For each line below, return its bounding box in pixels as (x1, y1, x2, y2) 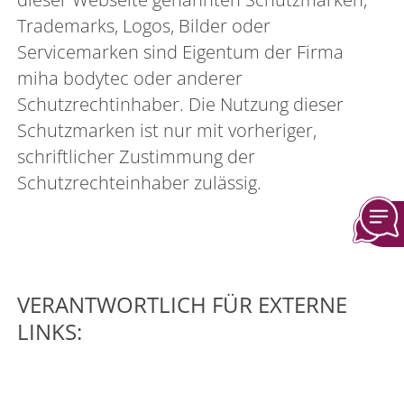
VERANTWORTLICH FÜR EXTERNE (17, 289, 348, 319)
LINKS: (17, 317, 83, 346)
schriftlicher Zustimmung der (17, 143, 256, 169)
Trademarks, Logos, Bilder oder (17, 13, 271, 38)
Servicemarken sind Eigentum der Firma (17, 39, 344, 64)
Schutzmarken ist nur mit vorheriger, (17, 117, 317, 142)
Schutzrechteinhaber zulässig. (17, 170, 262, 195)
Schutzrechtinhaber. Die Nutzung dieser (17, 91, 344, 116)
